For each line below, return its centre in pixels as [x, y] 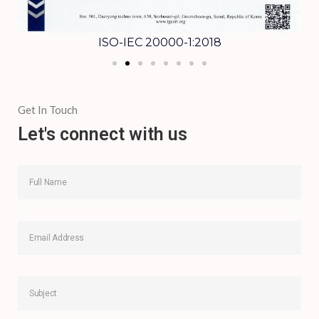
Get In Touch [48, 109]
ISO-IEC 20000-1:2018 [159, 43]
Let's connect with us [103, 134]
